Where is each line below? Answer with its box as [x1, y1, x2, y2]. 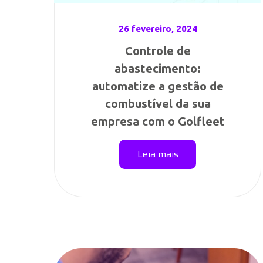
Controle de [124, 44, 191, 58]
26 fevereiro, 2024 [118, 23, 197, 33]
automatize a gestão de [92, 79, 224, 93]
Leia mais [137, 147, 178, 161]
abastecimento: [114, 62, 201, 75]
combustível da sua [104, 97, 211, 110]
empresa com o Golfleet [90, 114, 225, 128]
